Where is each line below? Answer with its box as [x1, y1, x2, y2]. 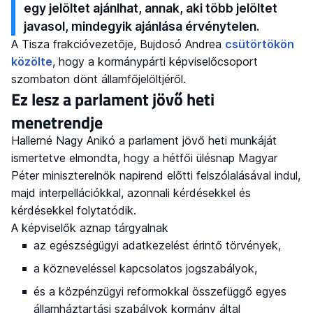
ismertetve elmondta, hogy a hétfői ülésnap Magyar [11, 151, 277, 166]
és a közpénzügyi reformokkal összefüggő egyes [34, 284, 286, 299]
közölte [11, 54, 52, 69]
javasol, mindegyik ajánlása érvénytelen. [24, 19, 260, 34]
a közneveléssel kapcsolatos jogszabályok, [34, 261, 257, 276]
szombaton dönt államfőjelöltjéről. [11, 72, 186, 87]
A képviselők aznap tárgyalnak [11, 221, 168, 235]
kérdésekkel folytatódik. [11, 203, 136, 218]
